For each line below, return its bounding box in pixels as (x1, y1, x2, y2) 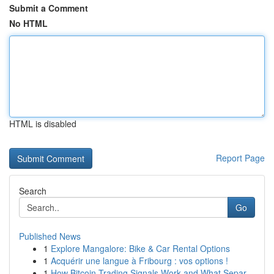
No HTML (9, 17, 48, 29)
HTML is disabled (9, 117, 76, 130)
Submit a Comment (9, 2, 88, 14)
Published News (19, 230, 81, 242)
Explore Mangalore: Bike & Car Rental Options (51, 242, 230, 254)
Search (19, 185, 46, 197)
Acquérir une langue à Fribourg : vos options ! (51, 254, 228, 267)
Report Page (216, 152, 265, 164)
